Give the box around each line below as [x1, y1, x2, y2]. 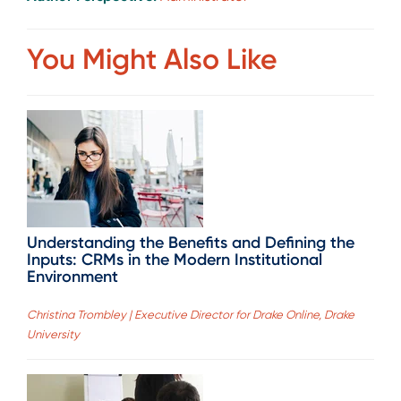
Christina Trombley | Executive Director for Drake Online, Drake [27, 308, 354, 322]
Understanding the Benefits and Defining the [27, 232, 354, 252]
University [27, 328, 80, 342]
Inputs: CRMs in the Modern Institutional [27, 249, 322, 269]
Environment [27, 266, 118, 286]
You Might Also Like [27, 41, 277, 76]
